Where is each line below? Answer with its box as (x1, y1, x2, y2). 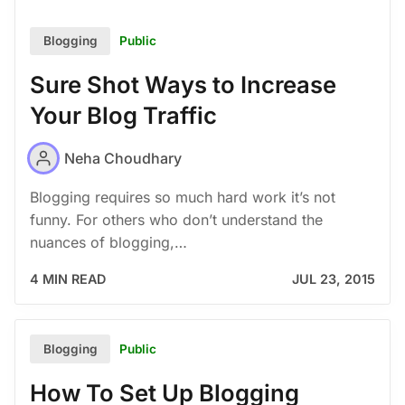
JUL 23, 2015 (292, 271, 375, 287)
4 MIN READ (30, 271, 106, 287)
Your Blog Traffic (30, 101, 231, 130)
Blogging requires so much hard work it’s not (30, 188, 335, 207)
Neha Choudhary (64, 148, 182, 167)
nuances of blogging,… (30, 233, 187, 252)
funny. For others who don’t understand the (30, 211, 323, 230)
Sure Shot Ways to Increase (30, 71, 336, 99)
